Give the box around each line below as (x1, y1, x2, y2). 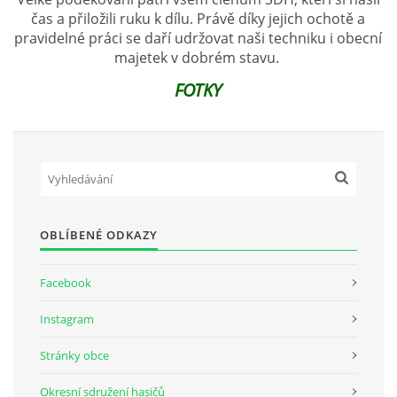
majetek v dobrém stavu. (113, 48, 283, 67)
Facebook (40, 275, 91, 291)
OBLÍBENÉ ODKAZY (40, 227, 158, 243)
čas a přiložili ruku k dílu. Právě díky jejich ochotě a (31, 9, 365, 28)
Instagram (40, 311, 94, 327)
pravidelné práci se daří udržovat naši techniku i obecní (14, 28, 382, 48)
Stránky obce (40, 347, 109, 363)
